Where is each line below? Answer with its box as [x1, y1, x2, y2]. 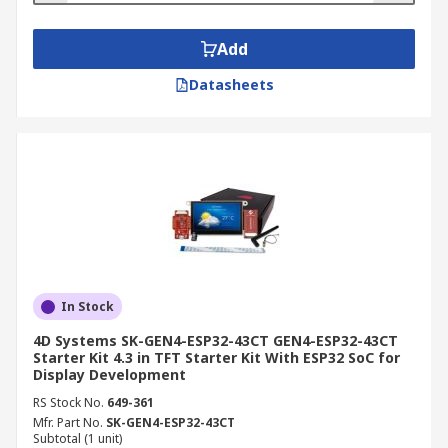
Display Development [33, 365, 186, 384]
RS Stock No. [33, 394, 104, 411]
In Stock [61, 298, 114, 315]
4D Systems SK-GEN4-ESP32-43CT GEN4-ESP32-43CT [33, 331, 398, 350]
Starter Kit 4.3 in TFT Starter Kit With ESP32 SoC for [33, 348, 400, 367]
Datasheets [188, 75, 274, 94]
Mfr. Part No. [33, 414, 103, 431]
